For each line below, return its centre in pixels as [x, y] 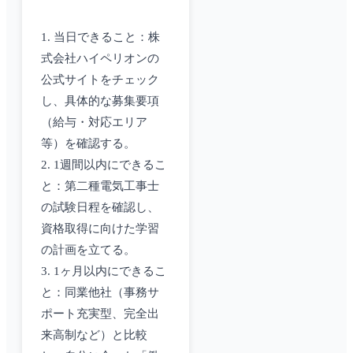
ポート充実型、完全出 [100, 314]
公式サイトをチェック [100, 80]
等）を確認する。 [88, 144]
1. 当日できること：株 [100, 37]
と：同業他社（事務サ [100, 293]
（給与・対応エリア [94, 123]
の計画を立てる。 [88, 250]
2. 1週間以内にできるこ [104, 165]
